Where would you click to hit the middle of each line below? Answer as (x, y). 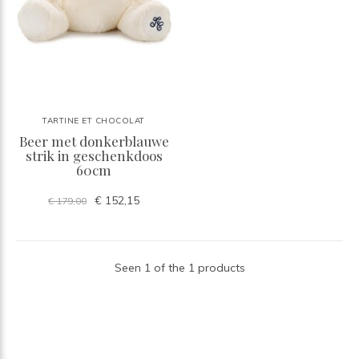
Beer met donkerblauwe (94, 141)
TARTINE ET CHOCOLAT (94, 120)
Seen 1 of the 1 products (179, 267)
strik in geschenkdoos (94, 155)
